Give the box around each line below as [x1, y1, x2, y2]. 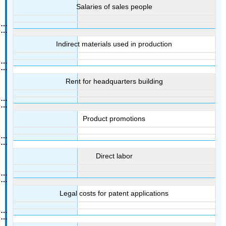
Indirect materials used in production [56, 40, 172, 48]
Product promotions [83, 115, 145, 123]
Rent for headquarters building [65, 77, 163, 86]
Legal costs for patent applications [60, 189, 168, 198]
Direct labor [95, 152, 133, 160]
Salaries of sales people [76, 3, 152, 11]
